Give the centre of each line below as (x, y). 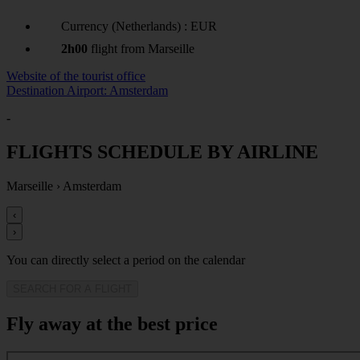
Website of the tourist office (76, 76)
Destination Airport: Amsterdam (87, 91)
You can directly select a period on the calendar (126, 260)
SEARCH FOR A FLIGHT (72, 288)
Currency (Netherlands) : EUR (139, 27)
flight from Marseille (141, 49)
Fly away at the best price (112, 323)
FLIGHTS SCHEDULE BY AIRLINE (162, 152)
